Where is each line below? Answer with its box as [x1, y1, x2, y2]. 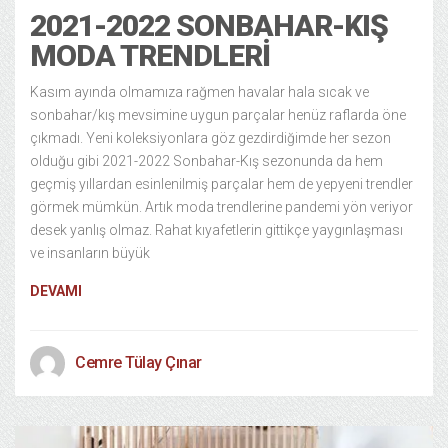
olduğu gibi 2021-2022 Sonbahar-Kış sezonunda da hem [30, 153, 383, 169]
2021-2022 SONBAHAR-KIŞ [30, 8, 388, 43]
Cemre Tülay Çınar [75, 353, 202, 372]
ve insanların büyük [30, 245, 150, 261]
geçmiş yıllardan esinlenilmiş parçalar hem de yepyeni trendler [30, 176, 413, 192]
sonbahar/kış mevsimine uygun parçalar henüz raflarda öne [30, 107, 406, 123]
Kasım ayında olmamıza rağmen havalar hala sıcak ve [30, 84, 369, 100]
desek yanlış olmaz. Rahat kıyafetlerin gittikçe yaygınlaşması [30, 222, 403, 238]
